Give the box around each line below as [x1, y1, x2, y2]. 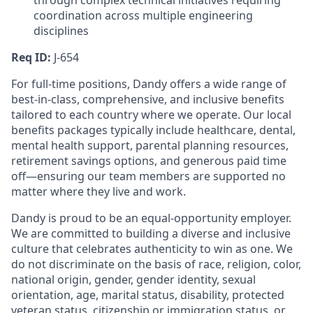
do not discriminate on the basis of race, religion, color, [11, 256, 301, 272]
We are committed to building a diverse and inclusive [11, 226, 291, 242]
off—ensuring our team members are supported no [11, 168, 286, 184]
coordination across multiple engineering [34, 8, 253, 24]
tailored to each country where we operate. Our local [11, 107, 291, 123]
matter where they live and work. [11, 184, 186, 200]
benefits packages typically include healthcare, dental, [11, 122, 296, 138]
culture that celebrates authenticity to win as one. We [11, 241, 293, 257]
